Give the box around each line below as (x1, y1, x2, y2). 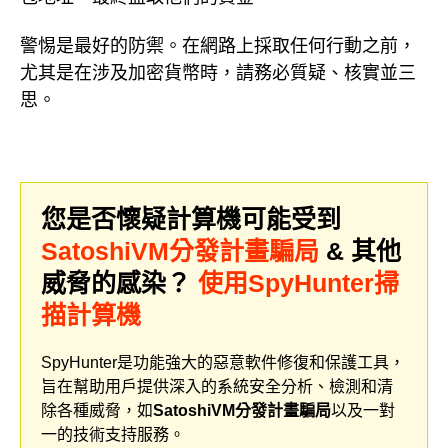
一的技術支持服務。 (41, 426, 185, 444)
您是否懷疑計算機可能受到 (41, 205, 341, 234)
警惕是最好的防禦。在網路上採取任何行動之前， (20, 35, 416, 56)
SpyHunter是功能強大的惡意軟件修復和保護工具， (41, 354, 405, 372)
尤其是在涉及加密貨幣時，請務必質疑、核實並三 (20, 62, 416, 83)
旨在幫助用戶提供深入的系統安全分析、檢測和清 (41, 378, 393, 396)
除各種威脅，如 (41, 402, 153, 420)
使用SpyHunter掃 (198, 269, 399, 298)
